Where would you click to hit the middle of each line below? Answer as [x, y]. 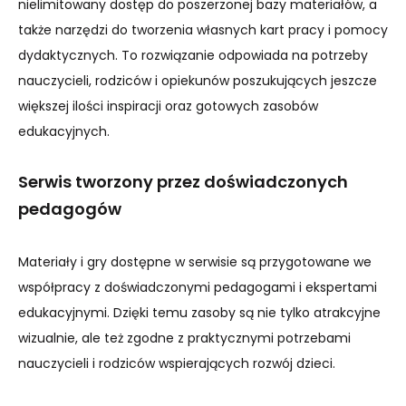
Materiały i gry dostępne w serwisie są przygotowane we [195, 262]
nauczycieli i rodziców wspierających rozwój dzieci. [177, 363]
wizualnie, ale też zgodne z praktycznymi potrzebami [184, 338]
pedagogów [70, 209]
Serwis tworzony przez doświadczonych [183, 182]
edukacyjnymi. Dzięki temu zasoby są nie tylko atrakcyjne [199, 313]
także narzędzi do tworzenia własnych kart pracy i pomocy [203, 30]
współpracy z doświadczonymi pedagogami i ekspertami [198, 287]
